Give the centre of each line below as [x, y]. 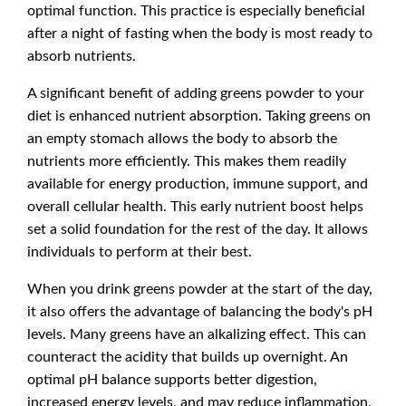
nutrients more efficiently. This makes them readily [187, 160]
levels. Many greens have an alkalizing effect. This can [197, 333]
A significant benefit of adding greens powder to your [196, 92]
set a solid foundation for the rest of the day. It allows [198, 228]
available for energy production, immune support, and [198, 183]
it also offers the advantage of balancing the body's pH [200, 311]
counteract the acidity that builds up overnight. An [188, 356]
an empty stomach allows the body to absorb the [182, 138]
